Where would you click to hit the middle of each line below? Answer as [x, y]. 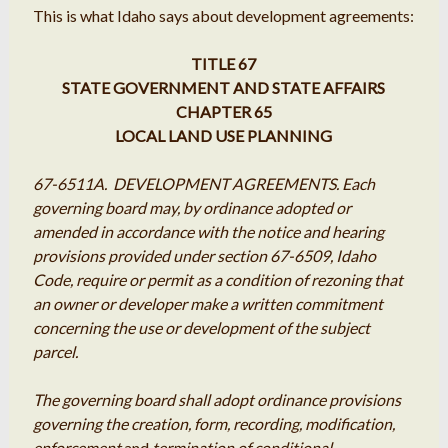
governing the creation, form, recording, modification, [213, 424]
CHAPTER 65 [223, 112]
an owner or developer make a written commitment [207, 304]
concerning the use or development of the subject [201, 328]
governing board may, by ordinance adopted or [191, 208]
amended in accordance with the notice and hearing [208, 232]
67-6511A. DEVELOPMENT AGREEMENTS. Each [203, 184]
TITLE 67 [224, 64]
